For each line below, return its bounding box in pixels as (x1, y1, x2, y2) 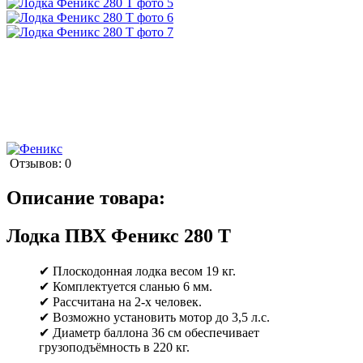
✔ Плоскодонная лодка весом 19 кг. (39, 263, 236, 278)
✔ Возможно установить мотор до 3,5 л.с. (39, 310, 270, 324)
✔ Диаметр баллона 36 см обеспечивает (39, 325, 259, 340)
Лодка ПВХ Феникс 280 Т (6, 224, 231, 246)
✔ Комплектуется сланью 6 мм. (39, 279, 212, 293)
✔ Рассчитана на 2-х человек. (39, 294, 202, 309)
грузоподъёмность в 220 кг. (39, 340, 190, 354)
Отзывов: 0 (10, 156, 71, 170)
